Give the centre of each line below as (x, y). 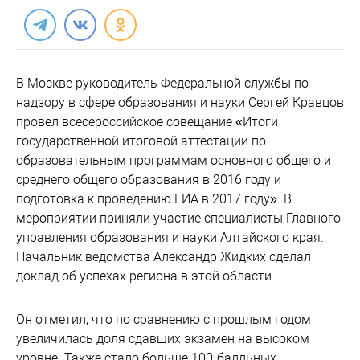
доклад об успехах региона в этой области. (145, 276)
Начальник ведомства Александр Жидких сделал (164, 257)
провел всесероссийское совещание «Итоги (147, 122)
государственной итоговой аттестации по (141, 141)
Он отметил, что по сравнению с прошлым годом (164, 319)
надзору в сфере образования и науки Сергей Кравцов (180, 102)
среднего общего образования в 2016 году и (149, 180)
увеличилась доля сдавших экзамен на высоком (163, 339)
